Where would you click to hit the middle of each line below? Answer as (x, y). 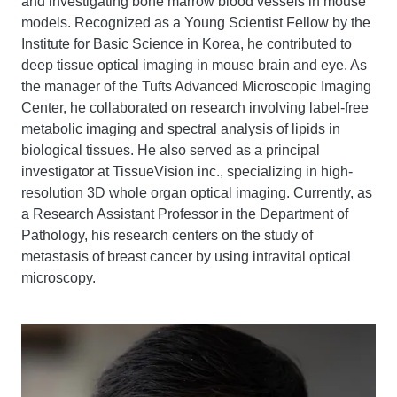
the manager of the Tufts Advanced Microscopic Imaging (196, 86)
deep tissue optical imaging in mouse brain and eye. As (194, 65)
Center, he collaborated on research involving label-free (195, 108)
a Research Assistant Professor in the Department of (185, 214)
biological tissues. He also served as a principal (171, 150)
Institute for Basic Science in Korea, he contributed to (187, 44)
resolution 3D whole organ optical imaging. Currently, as (197, 193)
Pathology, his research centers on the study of (167, 235)
